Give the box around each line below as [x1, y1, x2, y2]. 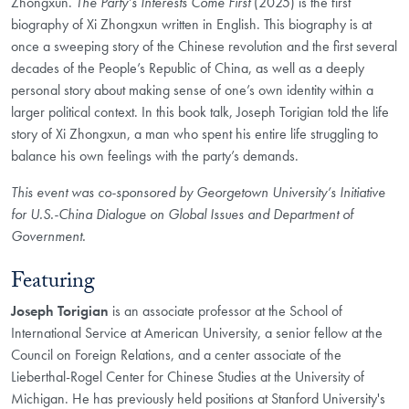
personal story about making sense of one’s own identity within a [11, 79, 373, 100]
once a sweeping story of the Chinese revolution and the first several [11, 36, 397, 56]
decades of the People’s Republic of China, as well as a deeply [11, 58, 364, 78]
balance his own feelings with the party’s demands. [11, 145, 302, 165]
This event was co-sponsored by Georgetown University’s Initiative [11, 182, 385, 202]
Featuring [11, 265, 95, 303]
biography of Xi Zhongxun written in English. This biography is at [11, 14, 372, 34]
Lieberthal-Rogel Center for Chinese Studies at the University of [11, 367, 364, 387]
